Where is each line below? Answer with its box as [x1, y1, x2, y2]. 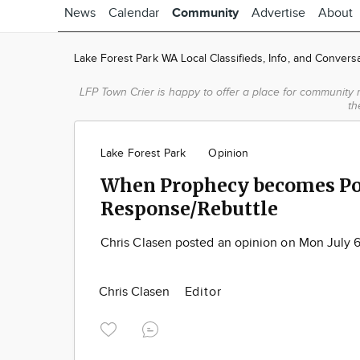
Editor [184, 284, 222, 300]
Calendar [108, 6, 159, 21]
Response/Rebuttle [100, 197, 278, 220]
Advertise [252, 6, 305, 21]
